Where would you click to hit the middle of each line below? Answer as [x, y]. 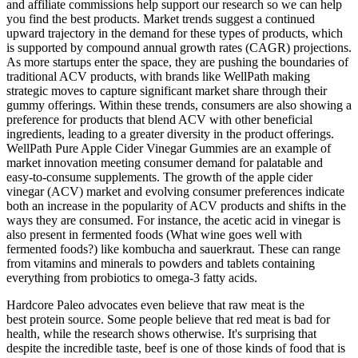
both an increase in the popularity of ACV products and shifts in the [176, 206]
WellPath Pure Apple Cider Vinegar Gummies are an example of [169, 149]
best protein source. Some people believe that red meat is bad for [168, 320]
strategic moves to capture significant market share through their [167, 91]
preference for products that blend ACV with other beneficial [159, 120]
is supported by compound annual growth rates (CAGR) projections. [179, 48]
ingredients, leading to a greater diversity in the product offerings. [170, 134]
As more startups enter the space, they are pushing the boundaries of [177, 62]
